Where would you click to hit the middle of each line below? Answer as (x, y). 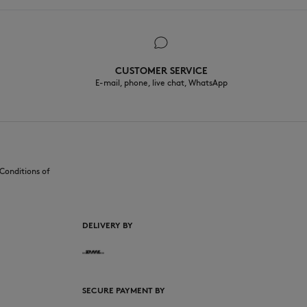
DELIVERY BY (108, 225)
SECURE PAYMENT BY (124, 290)
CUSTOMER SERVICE (161, 71)
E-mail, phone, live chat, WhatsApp (161, 83)
